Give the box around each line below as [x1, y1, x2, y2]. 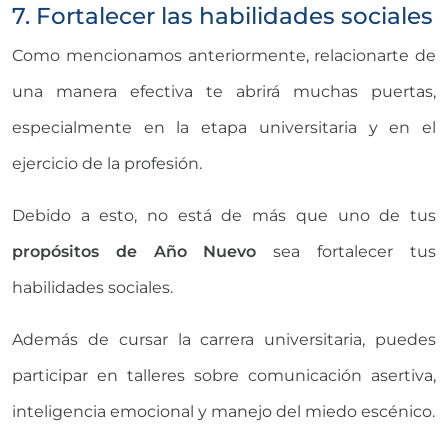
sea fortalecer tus [256, 242, 436, 262]
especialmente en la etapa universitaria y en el [12, 118, 436, 138]
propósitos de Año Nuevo [12, 242, 257, 262]
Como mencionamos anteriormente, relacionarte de [12, 46, 436, 66]
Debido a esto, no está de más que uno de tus [12, 206, 436, 226]
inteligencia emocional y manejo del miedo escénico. [12, 402, 435, 422]
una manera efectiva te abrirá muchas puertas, [12, 82, 436, 102]
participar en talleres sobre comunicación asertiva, [12, 366, 436, 386]
